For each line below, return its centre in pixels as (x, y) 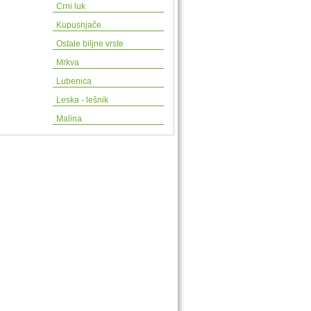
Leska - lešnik (82, 100)
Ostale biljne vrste (90, 44)
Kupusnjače (79, 25)
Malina (69, 119)
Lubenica (74, 81)
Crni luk (71, 6)
